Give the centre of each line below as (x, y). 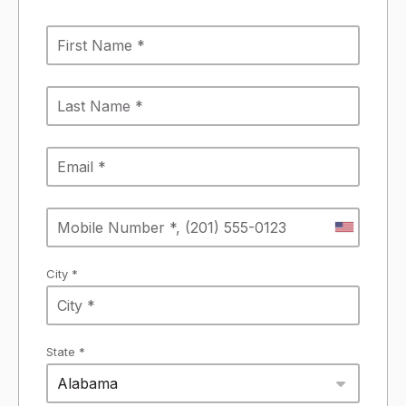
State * (66, 351)
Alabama (87, 383)
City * (62, 273)
